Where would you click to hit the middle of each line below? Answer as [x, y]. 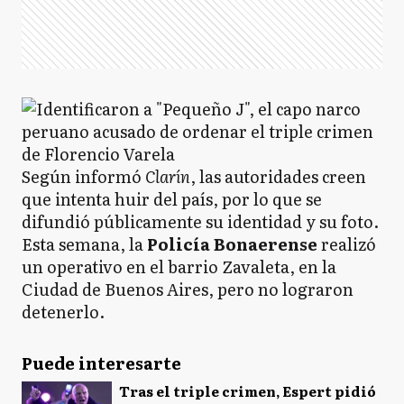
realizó [347, 244]
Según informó [83, 176]
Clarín [168, 176]
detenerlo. [63, 312]
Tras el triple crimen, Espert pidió [248, 391]
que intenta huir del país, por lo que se [172, 199]
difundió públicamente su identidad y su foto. [200, 221]
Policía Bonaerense [232, 244]
